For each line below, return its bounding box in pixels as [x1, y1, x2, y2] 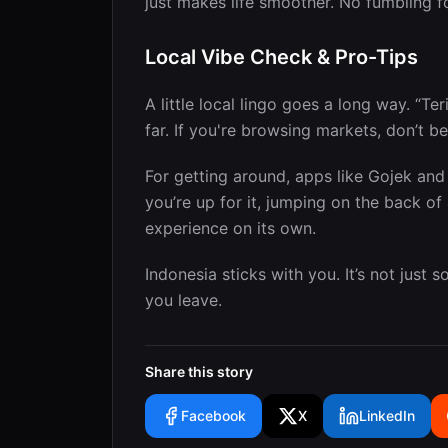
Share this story [145, 362, 253, 380]
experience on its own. [145, 217, 316, 238]
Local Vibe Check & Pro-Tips [145, 44, 418, 69]
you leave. [145, 289, 222, 310]
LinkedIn [359, 406, 415, 424]
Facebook [181, 406, 246, 424]
